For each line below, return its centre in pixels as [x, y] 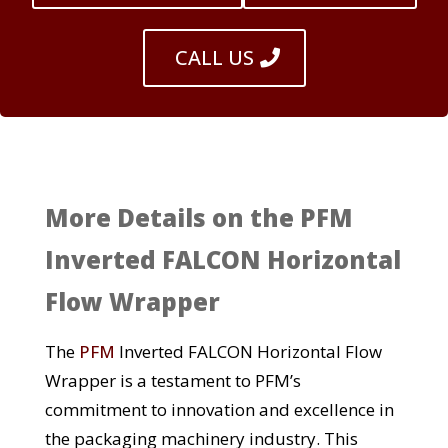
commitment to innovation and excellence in [219, 410]
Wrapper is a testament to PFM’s [172, 381]
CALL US [214, 58]
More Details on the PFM [198, 218]
